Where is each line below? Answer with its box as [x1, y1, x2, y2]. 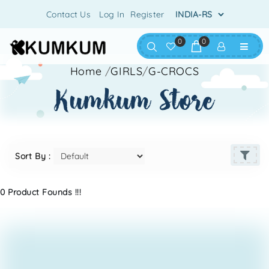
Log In [99, 9, 125, 20]
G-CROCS [148, 64, 199, 78]
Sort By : [15, 151, 53, 162]
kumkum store [55, 84, 214, 117]
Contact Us [46, 9, 91, 20]
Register [130, 9, 165, 20]
